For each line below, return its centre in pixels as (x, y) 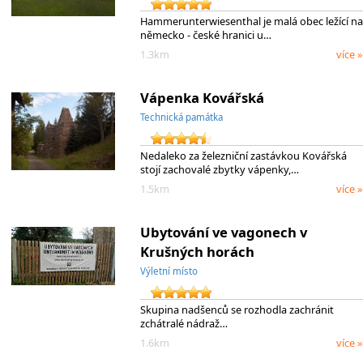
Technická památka (181, 117)
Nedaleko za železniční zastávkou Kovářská (243, 155)
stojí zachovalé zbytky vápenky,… (219, 169)
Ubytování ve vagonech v (223, 232)
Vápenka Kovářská (202, 97)
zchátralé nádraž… (184, 323)
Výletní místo (169, 271)
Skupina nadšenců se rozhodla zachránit (237, 309)
